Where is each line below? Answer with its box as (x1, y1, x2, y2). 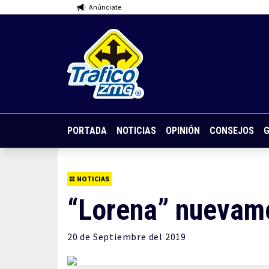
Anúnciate (89, 2, 121, 11)
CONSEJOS (210, 125, 254, 137)
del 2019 (146, 231, 187, 243)
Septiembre (92, 231, 147, 243)
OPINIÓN (166, 125, 200, 137)
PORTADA (67, 125, 107, 137)
